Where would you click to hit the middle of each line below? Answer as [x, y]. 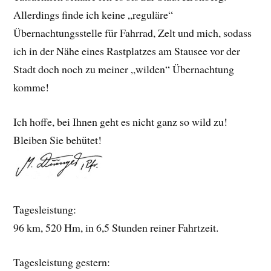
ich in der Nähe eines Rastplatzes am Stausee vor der [127, 51]
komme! [31, 87]
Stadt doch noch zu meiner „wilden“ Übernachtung [124, 69]
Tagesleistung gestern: [62, 262]
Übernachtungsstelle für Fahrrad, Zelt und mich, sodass [133, 33]
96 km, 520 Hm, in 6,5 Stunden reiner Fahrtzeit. [116, 228]
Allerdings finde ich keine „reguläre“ [93, 15]
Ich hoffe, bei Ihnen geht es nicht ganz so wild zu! [121, 122]
